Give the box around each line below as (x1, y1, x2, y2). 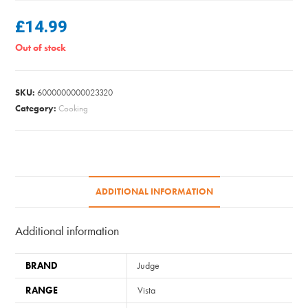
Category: (15, 102, 59, 115)
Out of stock (15, 41, 67, 54)
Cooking (58, 102, 89, 115)
